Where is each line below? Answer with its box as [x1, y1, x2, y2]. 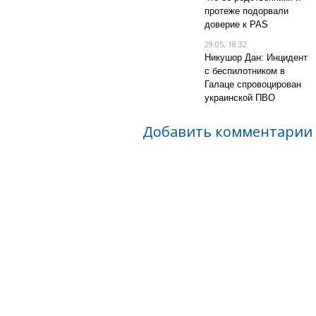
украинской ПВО [204, 92, 275, 103]
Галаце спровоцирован [204, 79, 301, 90]
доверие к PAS [204, 19, 268, 30]
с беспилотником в [204, 66, 285, 76]
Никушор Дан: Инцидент [204, 52, 308, 63]
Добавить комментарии [142, 122, 312, 141]
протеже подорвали [204, 6, 288, 16]
